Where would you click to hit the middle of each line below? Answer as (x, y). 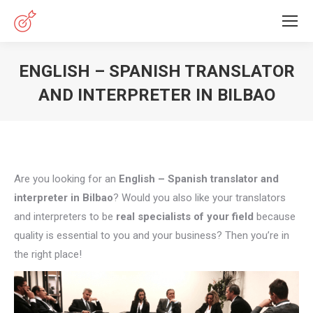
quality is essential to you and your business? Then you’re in (152, 235)
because (275, 217)
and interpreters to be (65, 217)
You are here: (187, 116)
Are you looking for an (66, 179)
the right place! (48, 254)
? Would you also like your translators (199, 198)
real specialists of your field (185, 217)
